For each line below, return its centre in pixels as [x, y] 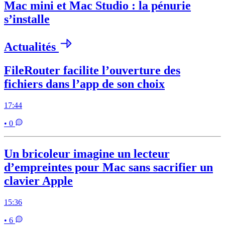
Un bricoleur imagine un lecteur [87, 153]
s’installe [27, 19]
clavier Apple [38, 181]
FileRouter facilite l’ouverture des [92, 70]
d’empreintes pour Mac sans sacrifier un [108, 167]
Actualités [31, 47]
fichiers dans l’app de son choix [84, 84]
